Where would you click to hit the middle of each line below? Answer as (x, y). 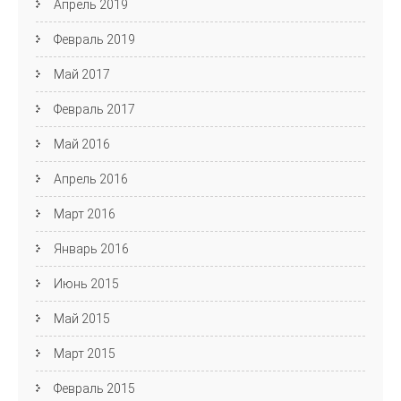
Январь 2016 (91, 249)
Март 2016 (85, 214)
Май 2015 (82, 319)
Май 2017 (82, 75)
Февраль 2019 (94, 40)
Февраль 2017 (94, 110)
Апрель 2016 (91, 179)
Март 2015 (85, 354)
